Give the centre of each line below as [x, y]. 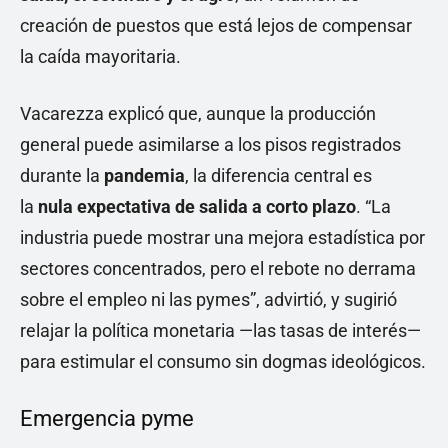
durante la [62, 175]
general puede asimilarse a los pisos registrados [210, 144]
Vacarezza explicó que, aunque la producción [198, 113]
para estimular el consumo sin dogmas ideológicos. [223, 361]
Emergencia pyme [107, 418]
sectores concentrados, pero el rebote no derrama [218, 268]
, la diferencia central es [278, 175]
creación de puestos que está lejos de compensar [216, 25]
